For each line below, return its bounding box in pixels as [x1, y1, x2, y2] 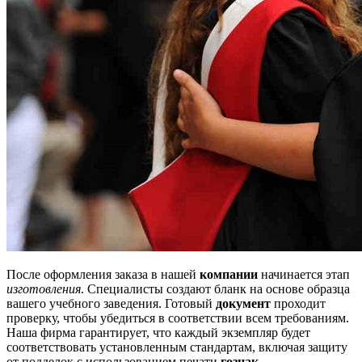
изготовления [6, 281, 81, 296]
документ [216, 296, 271, 310]
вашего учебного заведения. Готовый [6, 296, 216, 310]
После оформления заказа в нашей [6, 267, 200, 281]
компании [200, 267, 258, 281]
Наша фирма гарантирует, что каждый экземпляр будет [6, 325, 310, 339]
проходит [271, 296, 326, 310]
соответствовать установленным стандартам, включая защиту [6, 339, 347, 354]
